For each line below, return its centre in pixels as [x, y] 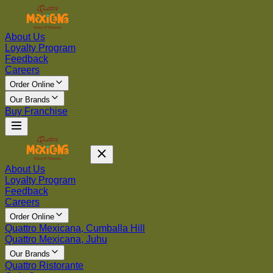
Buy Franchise [36, 111]
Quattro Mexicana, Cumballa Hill [75, 228]
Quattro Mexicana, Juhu [56, 239]
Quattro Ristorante [44, 265]
